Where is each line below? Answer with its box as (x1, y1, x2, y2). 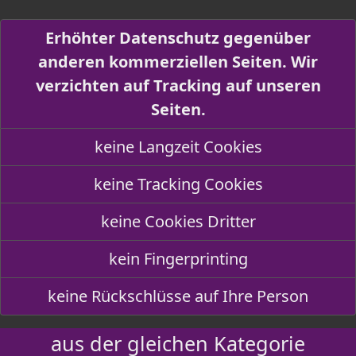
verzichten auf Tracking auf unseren (35, 75, 321, 96)
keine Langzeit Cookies (94, 136, 262, 157)
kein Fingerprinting (108, 248, 248, 269)
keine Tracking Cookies (93, 173, 263, 195)
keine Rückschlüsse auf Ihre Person (48, 285, 308, 307)
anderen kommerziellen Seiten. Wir (38, 51, 318, 72)
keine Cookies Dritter (100, 211, 256, 232)
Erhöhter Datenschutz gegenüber (45, 27, 311, 48)
